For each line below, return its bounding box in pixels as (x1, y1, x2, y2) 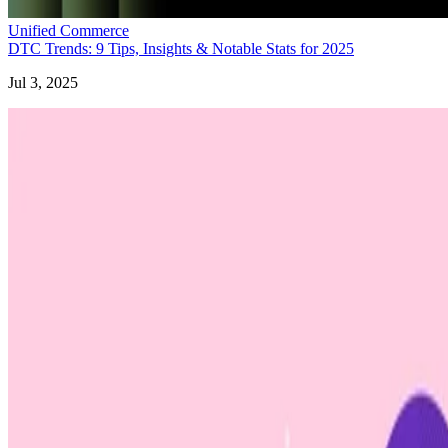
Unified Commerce (8, 22, 129, 40)
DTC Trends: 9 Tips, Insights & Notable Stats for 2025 (8, 40, 354, 58)
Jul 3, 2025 (8, 74, 78, 92)
